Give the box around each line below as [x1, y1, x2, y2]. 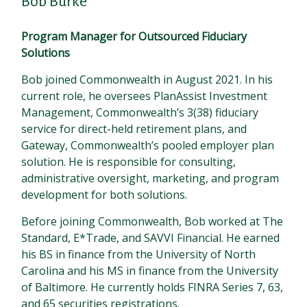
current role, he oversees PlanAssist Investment [21, 88, 268, 103]
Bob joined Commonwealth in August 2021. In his [21, 72, 273, 87]
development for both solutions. [21, 187, 188, 202]
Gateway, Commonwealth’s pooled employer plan [21, 138, 275, 153]
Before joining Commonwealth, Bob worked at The [21, 214, 284, 229]
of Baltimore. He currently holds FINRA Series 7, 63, [21, 280, 284, 295]
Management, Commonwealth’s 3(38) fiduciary [21, 105, 259, 120]
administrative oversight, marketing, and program [21, 171, 280, 186]
